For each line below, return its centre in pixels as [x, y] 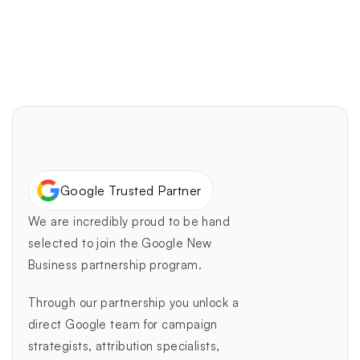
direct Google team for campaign [123, 325]
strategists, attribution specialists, [124, 346]
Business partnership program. [115, 265]
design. [167, 19]
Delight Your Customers [228, 51]
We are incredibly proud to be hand [129, 222]
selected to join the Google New [120, 243]
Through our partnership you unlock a [134, 303]
